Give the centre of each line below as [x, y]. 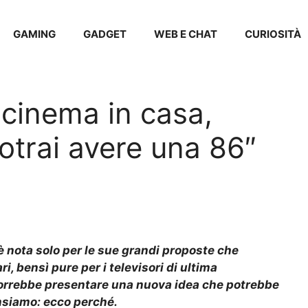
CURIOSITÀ [273, 34]
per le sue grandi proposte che [151, 251]
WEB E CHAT [186, 34]
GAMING [34, 34]
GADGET [105, 34]
